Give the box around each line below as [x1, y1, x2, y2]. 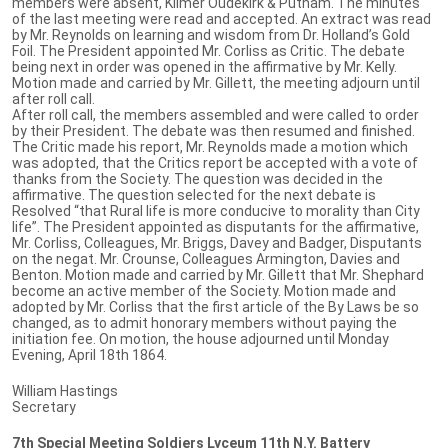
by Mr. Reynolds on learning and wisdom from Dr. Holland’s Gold [12, 26, 410, 43]
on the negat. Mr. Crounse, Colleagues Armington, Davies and [12, 250, 400, 267]
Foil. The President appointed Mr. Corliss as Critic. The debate [12, 42, 405, 59]
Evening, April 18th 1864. [12, 346, 167, 363]
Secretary [12, 398, 76, 415]
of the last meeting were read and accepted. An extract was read [12, 10, 431, 27]
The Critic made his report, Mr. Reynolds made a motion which [12, 138, 408, 155]
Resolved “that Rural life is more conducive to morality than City [12, 202, 420, 219]
